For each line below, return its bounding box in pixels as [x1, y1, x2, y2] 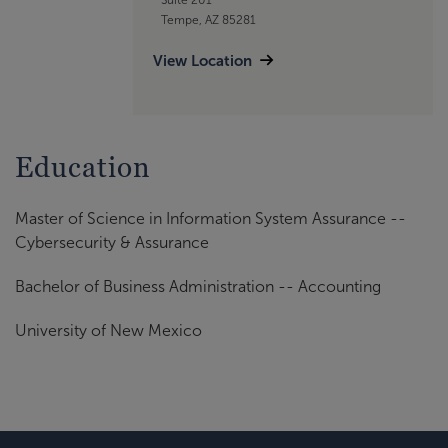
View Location [153, 51, 252, 69]
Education [15, 151, 151, 184]
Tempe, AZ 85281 [160, 12, 256, 27]
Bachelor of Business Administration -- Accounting [15, 278, 381, 296]
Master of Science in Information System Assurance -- [15, 210, 406, 228]
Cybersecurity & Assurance [15, 234, 209, 252]
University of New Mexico [15, 322, 202, 340]
